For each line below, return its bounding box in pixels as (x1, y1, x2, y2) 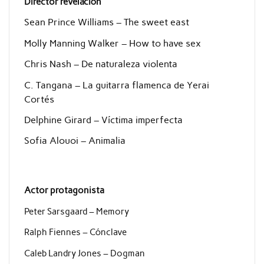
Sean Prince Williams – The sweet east (24, 16, 189, 28)
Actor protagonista (24, 185, 104, 196)
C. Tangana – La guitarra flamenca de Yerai (24, 79, 209, 91)
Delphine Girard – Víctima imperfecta (24, 114, 183, 126)
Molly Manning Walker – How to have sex (24, 37, 201, 49)
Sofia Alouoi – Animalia (24, 135, 126, 147)
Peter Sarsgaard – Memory (24, 206, 129, 217)
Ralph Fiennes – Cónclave (24, 227, 127, 238)
